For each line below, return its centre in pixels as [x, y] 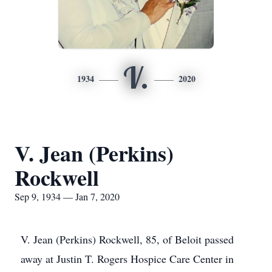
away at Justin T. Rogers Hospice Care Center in [127, 259]
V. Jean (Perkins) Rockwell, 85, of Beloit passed [127, 239]
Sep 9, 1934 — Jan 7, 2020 [67, 196]
